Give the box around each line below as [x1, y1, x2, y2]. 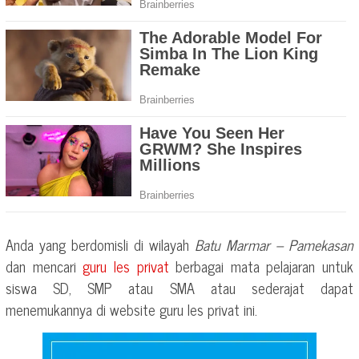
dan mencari [6, 254, 83, 278]
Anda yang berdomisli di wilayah [6, 232, 195, 256]
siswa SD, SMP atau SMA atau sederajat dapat [6, 276, 353, 300]
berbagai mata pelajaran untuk [168, 254, 353, 278]
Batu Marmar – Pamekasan [195, 232, 353, 256]
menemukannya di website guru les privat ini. [6, 297, 257, 321]
